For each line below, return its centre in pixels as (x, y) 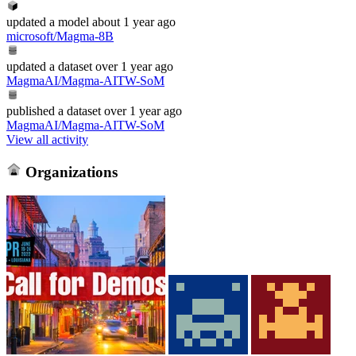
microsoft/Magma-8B (60, 36)
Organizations (69, 172)
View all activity (47, 139)
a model (68, 21)
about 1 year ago (134, 21)
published (31, 110)
